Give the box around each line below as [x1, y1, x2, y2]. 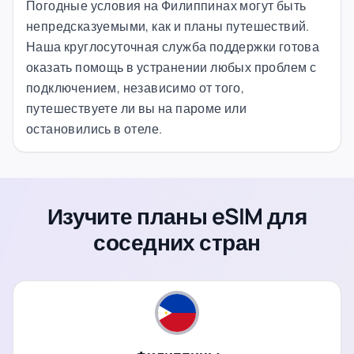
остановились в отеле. [26, 119, 163, 137]
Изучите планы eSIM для [47, 200, 307, 231]
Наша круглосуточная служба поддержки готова [26, 37, 320, 55]
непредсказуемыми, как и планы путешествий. [26, 17, 310, 35]
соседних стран [93, 226, 261, 257]
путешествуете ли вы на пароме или [26, 99, 247, 117]
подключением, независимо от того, [26, 78, 245, 96]
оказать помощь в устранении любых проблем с [26, 58, 317, 76]
